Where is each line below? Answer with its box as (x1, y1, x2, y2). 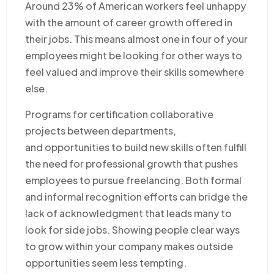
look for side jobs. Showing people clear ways (25, 223, 240, 236)
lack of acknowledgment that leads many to (25, 206, 232, 220)
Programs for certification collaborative (25, 107, 213, 120)
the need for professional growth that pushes (25, 157, 238, 170)
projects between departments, (25, 124, 176, 137)
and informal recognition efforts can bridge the (25, 190, 248, 203)
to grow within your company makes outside (25, 239, 233, 253)
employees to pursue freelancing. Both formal (25, 173, 242, 187)
